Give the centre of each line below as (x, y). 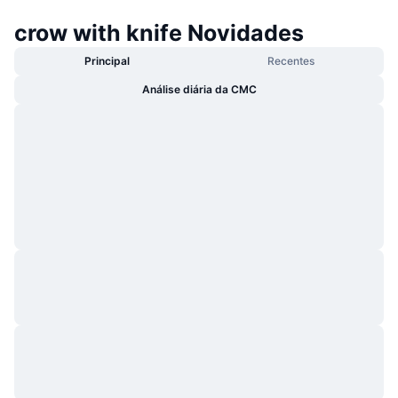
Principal (107, 61)
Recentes (291, 61)
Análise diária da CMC (199, 90)
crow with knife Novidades (159, 33)
